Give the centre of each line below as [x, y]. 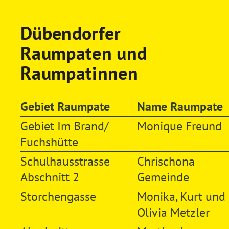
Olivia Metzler [173, 212]
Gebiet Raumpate [65, 106]
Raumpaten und [84, 53]
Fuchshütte [49, 142]
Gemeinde [163, 177]
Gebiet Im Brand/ [64, 126]
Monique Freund [179, 126]
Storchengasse [58, 196]
